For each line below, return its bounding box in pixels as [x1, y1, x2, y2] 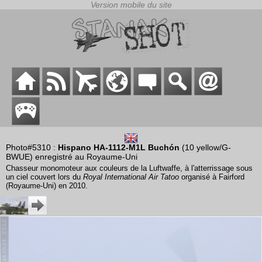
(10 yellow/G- [180, 143, 231, 153]
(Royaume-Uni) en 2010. [6, 181, 88, 191]
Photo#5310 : [6, 143, 58, 153]
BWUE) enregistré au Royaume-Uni [6, 152, 137, 162]
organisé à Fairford [179, 173, 244, 182]
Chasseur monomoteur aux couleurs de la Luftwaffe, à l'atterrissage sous [6, 164, 253, 173]
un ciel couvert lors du [6, 173, 83, 182]
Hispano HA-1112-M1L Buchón [58, 143, 180, 153]
